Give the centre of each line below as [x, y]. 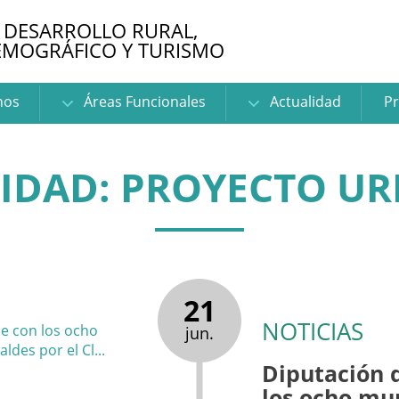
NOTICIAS [313, 331]
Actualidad [303, 102]
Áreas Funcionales [142, 102]
